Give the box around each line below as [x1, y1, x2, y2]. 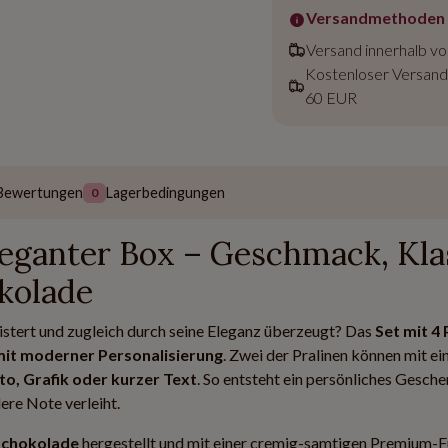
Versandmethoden [306, 8, 445, 27]
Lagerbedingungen [106, 184, 225, 201]
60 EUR [304, 88, 357, 107]
